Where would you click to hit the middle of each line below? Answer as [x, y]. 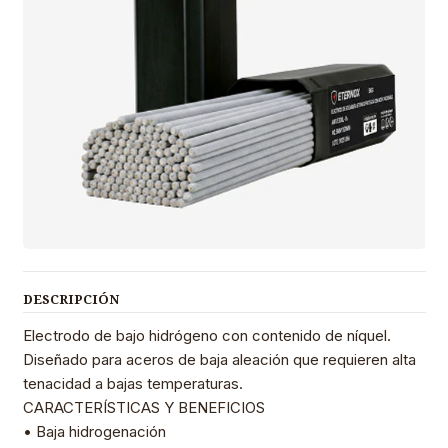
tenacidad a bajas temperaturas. [132, 384]
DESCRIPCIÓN [70, 300]
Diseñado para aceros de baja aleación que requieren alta [219, 360]
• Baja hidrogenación [94, 432]
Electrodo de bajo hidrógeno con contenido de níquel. [206, 336]
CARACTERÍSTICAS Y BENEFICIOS [143, 408]
